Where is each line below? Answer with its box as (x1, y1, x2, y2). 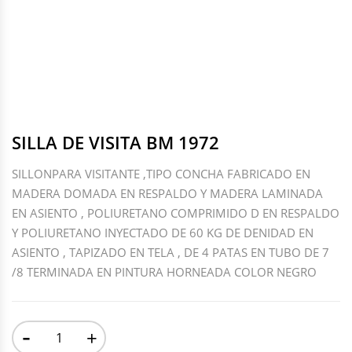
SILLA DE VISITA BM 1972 (12, 130, 219, 154)
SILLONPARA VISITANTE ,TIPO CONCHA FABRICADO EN (12, 166, 310, 181)
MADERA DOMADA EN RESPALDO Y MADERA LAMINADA (12, 185, 323, 201)
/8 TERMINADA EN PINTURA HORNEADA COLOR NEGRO (12, 264, 317, 280)
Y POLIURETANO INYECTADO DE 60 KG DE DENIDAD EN (12, 225, 313, 240)
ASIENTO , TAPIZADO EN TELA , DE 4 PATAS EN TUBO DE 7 (12, 244, 329, 260)
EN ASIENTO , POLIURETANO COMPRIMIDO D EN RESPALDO (12, 205, 339, 221)
